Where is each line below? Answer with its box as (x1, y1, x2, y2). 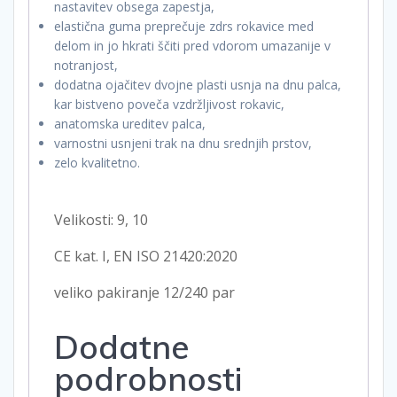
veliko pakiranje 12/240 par (54, 283, 235, 303)
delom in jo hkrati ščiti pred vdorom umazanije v (54, 37, 331, 55)
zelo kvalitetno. (54, 154, 140, 172)
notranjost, (54, 57, 118, 74)
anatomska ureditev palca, (54, 115, 206, 133)
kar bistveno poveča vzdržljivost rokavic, (54, 96, 284, 113)
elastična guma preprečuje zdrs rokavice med (54, 18, 314, 35)
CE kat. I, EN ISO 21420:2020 (54, 246, 237, 267)
